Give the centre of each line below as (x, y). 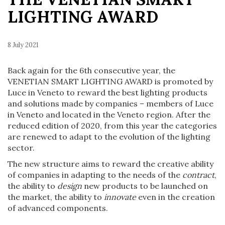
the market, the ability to (56, 197)
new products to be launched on (145, 186)
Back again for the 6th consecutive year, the (91, 70)
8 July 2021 (23, 45)
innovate (120, 197)
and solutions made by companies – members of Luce (110, 103)
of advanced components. (58, 208)
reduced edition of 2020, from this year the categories (112, 125)
